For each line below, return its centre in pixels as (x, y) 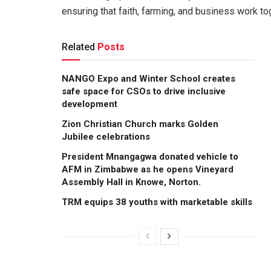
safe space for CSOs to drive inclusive (144, 91)
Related (78, 47)
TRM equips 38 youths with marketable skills (157, 202)
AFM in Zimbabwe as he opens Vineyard (148, 169)
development (90, 104)
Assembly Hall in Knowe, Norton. (131, 182)
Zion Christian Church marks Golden (140, 124)
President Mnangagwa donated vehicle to (150, 156)
